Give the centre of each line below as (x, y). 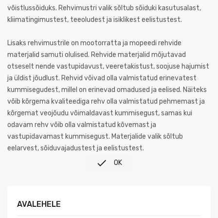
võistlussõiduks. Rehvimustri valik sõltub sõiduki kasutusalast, (104, 8)
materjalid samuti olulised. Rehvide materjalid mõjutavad (97, 55)
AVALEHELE (39, 204)
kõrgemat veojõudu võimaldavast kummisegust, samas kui (100, 113)
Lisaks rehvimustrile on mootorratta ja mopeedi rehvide (94, 43)
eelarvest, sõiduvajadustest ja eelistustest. (76, 148)
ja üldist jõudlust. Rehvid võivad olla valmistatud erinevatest (102, 78)
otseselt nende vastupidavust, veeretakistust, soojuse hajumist (108, 66)
